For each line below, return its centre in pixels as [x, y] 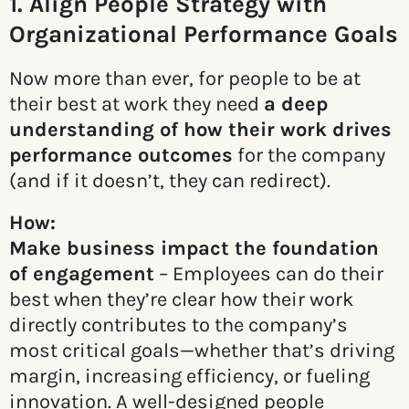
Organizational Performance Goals [204, 35]
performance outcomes [121, 156]
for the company [309, 156]
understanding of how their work [171, 130]
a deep [296, 105]
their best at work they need [136, 105]
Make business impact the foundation [194, 249]
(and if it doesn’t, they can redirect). [170, 181]
